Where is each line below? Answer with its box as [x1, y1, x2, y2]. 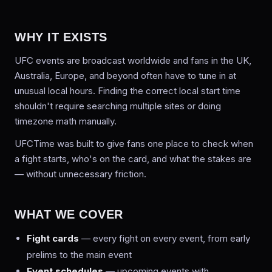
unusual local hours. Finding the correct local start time [15, 85, 240, 97]
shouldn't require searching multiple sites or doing [15, 100, 221, 112]
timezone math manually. [15, 115, 117, 127]
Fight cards [27, 233, 79, 244]
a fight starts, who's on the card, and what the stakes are [15, 153, 251, 165]
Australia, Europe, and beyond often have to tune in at [15, 70, 236, 81]
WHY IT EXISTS [15, 30, 107, 44]
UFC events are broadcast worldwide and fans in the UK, [15, 55, 251, 66]
